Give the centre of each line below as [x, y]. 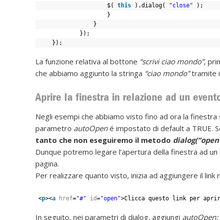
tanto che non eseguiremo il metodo [103, 140]
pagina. [47, 164]
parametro [55, 128]
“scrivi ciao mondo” [171, 61]
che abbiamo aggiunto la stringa [90, 73]
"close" [181, 5]
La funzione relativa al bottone [86, 61]
